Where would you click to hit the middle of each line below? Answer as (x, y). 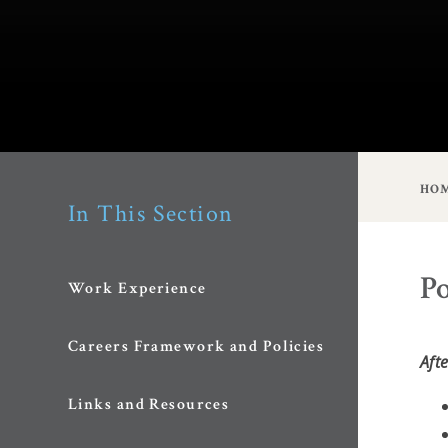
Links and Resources (149, 405)
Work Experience (137, 289)
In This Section (151, 213)
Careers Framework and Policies (196, 347)
